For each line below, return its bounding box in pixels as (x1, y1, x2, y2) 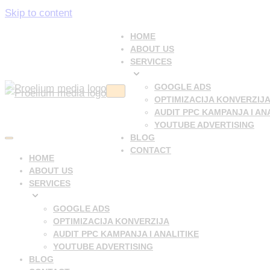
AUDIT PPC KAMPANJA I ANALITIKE (53, 229, 199, 239)
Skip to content (5, 7, 72, 19)
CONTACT (130, 145, 171, 155)
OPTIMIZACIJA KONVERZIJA (53, 216, 169, 226)
